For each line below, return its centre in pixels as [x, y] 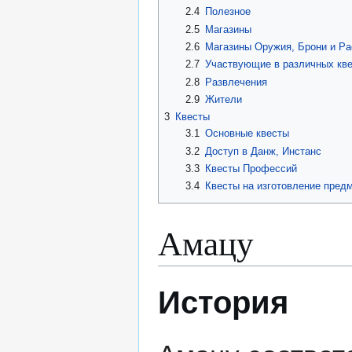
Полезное [227, 12]
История [223, 303]
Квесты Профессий [251, 169]
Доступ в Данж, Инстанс [263, 151]
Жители [223, 100]
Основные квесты [247, 134]
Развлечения [236, 82]
